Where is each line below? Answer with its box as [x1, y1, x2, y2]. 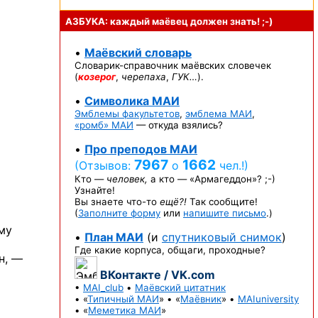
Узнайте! [75, 185, 115, 196]
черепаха [121, 71, 166, 82]
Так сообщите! [187, 196, 258, 207]
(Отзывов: [75, 158, 134, 172]
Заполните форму [78, 207, 160, 219]
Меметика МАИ [88, 305, 161, 316]
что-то [126, 196, 157, 207]
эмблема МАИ [185, 108, 252, 119]
